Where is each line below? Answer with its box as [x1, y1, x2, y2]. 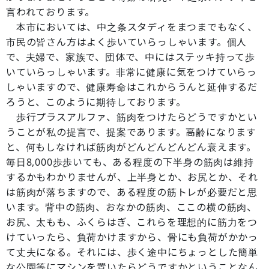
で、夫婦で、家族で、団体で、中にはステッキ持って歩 [6, 50, 255, 64]
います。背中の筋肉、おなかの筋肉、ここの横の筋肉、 [6, 201, 257, 214]
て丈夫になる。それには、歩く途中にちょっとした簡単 [6, 246, 258, 259]
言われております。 [6, 5, 95, 19]
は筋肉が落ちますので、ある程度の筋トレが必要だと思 [6, 186, 258, 199]
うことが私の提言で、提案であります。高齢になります [6, 125, 256, 139]
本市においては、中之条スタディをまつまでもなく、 [6, 20, 258, 34]
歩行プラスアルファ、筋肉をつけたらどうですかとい [6, 110, 258, 124]
